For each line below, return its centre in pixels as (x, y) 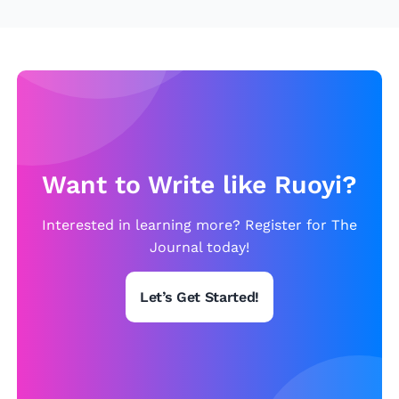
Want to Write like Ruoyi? (199, 185)
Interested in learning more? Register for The (199, 225)
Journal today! (199, 248)
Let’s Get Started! (199, 297)
